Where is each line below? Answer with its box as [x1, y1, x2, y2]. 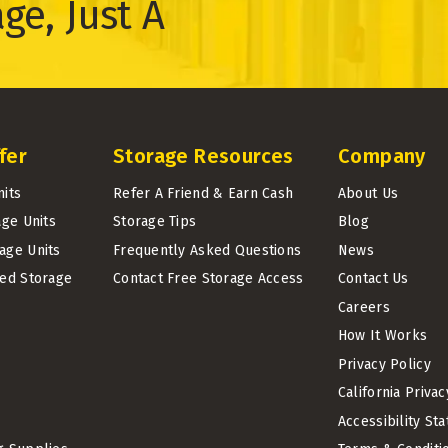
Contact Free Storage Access [112, 270, 304, 288]
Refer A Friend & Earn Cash [112, 184, 294, 202]
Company [337, 143, 426, 168]
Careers [337, 298, 390, 316]
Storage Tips [112, 213, 197, 231]
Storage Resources [112, 143, 294, 168]
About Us [337, 184, 399, 202]
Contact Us [337, 270, 409, 288]
